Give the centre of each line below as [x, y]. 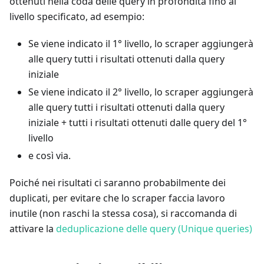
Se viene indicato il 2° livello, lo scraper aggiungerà [141, 92]
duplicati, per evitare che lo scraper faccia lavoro [117, 198]
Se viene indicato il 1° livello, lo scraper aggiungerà [141, 43]
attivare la [33, 228]
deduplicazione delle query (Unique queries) [154, 228]
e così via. [49, 155]
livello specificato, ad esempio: [77, 16]
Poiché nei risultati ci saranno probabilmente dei [118, 182]
